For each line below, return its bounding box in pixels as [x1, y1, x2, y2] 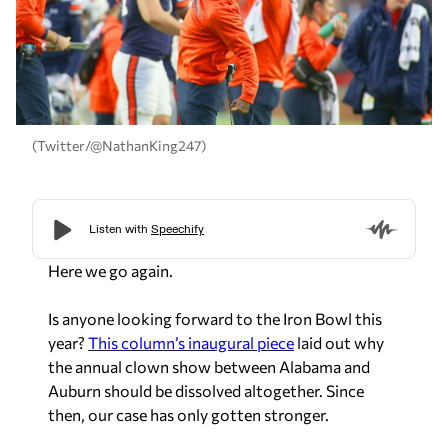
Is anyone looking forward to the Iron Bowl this [48, 308, 382, 328]
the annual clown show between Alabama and [48, 356, 370, 376]
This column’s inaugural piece [88, 332, 294, 352]
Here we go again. [48, 260, 173, 280]
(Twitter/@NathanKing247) [32, 137, 206, 155]
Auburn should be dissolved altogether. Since [48, 380, 364, 400]
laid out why [294, 332, 384, 352]
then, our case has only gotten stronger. [48, 404, 329, 424]
